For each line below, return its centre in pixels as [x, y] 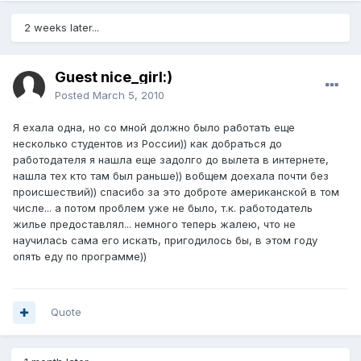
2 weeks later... [62, 28]
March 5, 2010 [129, 95]
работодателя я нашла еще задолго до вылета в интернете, [171, 160]
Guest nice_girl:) [114, 77]
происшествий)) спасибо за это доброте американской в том [176, 192]
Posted [74, 95]
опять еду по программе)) [80, 257]
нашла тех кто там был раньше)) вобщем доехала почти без [171, 176]
